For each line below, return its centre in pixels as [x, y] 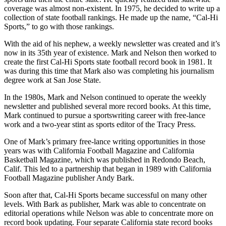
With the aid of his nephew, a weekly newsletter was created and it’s [112, 43]
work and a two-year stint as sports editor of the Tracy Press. [100, 124]
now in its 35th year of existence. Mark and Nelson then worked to [110, 52]
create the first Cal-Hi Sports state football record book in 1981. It [108, 62]
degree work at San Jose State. [52, 80]
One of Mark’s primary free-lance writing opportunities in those [105, 141]
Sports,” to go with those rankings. [59, 26]
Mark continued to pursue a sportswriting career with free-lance [105, 115]
